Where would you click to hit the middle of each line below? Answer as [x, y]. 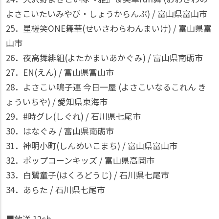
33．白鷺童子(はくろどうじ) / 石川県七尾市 [88, 175]
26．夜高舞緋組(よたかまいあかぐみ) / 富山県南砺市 [104, 57]
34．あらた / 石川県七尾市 [55, 189]
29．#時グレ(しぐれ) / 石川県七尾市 [73, 116]
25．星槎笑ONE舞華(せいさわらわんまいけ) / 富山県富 [109, 28]
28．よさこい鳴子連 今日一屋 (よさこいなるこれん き [106, 87]
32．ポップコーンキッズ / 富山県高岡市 [80, 160]
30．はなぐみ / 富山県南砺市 [60, 131]
